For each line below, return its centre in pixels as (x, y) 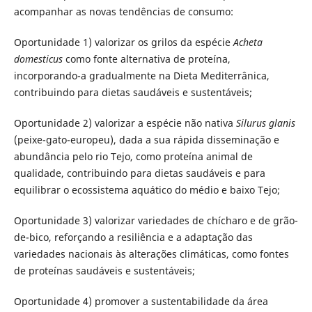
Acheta (248, 42)
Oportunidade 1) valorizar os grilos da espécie (123, 42)
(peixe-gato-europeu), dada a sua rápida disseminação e (146, 140)
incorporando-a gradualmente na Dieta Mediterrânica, (141, 76)
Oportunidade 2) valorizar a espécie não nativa (125, 123)
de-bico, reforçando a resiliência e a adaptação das (133, 237)
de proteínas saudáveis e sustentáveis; (104, 271)
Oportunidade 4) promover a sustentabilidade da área (141, 302)
